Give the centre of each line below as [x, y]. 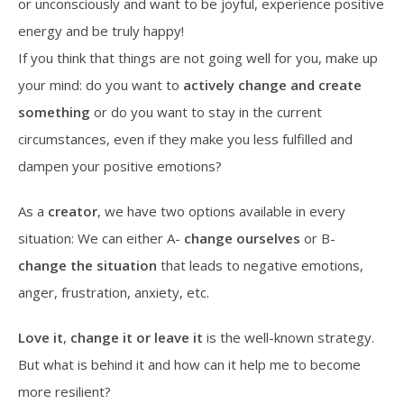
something [54, 112]
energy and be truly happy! [101, 31]
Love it [41, 338]
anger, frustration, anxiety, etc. [114, 293]
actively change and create [272, 85]
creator [73, 211]
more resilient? [64, 392]
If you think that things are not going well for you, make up [198, 58]
